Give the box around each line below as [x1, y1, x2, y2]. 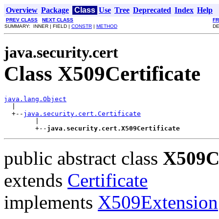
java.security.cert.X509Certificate [47, 124, 180, 132]
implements [4, 191, 98, 213]
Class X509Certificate [4, 62, 200, 85]
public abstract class [4, 147, 163, 169]
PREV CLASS [6, 17, 38, 22]
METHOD [96, 23, 117, 29]
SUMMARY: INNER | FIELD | [4, 23, 71, 29]
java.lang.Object [4, 95, 66, 103]
